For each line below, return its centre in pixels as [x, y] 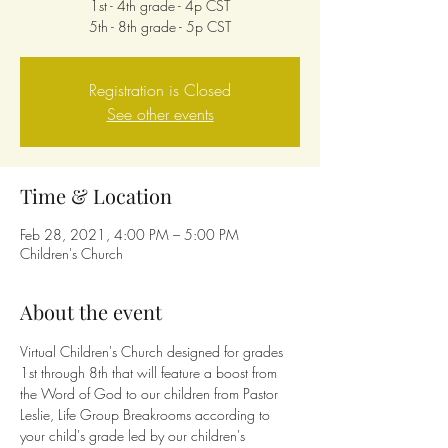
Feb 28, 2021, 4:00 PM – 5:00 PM [129, 234]
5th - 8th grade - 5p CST [160, 26]
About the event [91, 311]
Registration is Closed [160, 90]
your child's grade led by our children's [134, 435]
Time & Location [96, 195]
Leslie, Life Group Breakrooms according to [147, 414]
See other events [160, 114]
